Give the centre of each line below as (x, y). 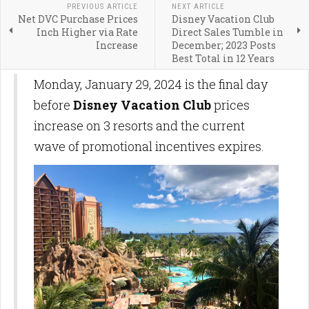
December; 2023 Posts (223, 46)
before (53, 105)
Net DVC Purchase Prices (78, 19)
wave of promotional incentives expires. (150, 147)
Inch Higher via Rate (87, 32)
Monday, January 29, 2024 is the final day (151, 84)
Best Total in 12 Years (223, 59)
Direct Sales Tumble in (227, 32)
